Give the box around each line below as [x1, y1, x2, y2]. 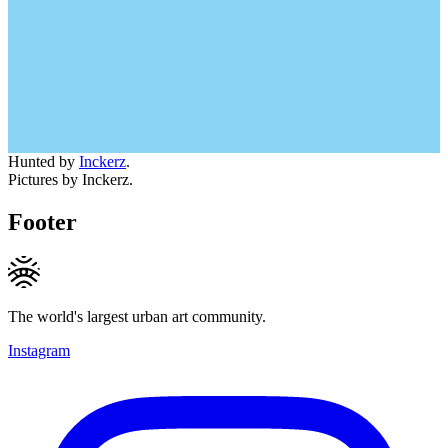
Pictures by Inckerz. [8, 170, 133, 188]
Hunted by [8, 152, 79, 170]
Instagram [8, 341, 70, 359]
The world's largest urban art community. [8, 307, 266, 325]
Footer [8, 208, 77, 235]
